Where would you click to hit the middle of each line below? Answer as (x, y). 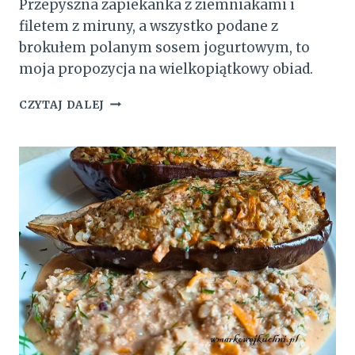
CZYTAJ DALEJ (62, 105)
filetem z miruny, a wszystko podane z (149, 26)
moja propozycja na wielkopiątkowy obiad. (166, 69)
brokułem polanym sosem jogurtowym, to (164, 47)
